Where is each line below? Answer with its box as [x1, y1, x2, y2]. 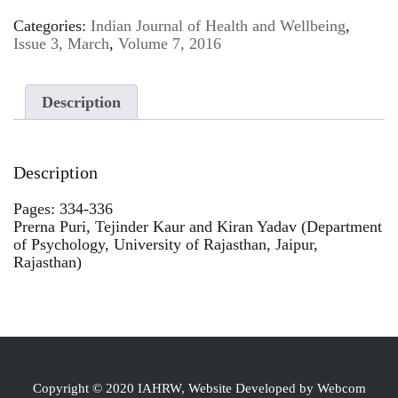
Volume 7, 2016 [118, 34, 221, 52]
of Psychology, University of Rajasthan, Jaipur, [13, 235, 318, 254]
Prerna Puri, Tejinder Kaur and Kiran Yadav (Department [13, 218, 382, 236]
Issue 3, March [13, 34, 109, 52]
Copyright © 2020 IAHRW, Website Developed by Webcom [32, 381, 366, 396]
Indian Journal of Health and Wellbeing [91, 16, 346, 35]
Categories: [13, 16, 91, 35]
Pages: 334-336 [13, 200, 113, 219]
